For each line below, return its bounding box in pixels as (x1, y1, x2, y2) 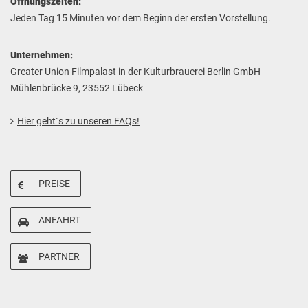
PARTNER (38, 251, 80, 262)
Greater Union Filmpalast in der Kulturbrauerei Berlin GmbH (10, 66, 261, 77)
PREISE (38, 178, 70, 189)
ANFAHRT (38, 214, 80, 225)
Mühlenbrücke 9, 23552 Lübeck (10, 82, 143, 93)
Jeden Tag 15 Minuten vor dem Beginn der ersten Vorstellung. (10, 12, 271, 23)
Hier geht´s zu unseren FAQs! (17, 115, 140, 126)
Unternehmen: (10, 49, 73, 60)
